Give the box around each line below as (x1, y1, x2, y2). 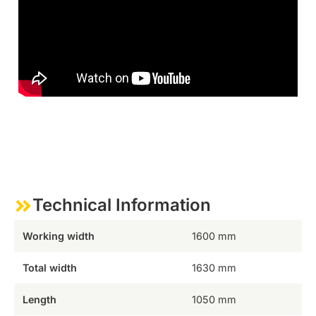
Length (22, 293, 56, 305)
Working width (22, 229, 95, 242)
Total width (22, 261, 77, 274)
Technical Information (32, 194, 211, 215)
